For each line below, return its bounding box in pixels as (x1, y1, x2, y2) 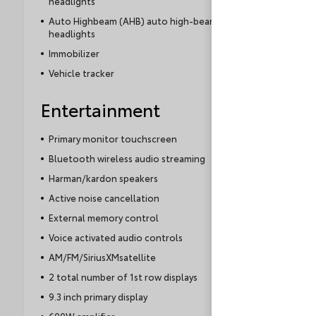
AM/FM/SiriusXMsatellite (48, 250, 156, 264)
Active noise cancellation (48, 191, 159, 205)
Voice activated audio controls (48, 231, 183, 244)
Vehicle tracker (48, 66, 114, 80)
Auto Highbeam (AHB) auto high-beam (48, 14, 217, 28)
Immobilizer (48, 47, 99, 60)
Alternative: (226, 6, 277, 18)
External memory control (48, 211, 159, 224)
